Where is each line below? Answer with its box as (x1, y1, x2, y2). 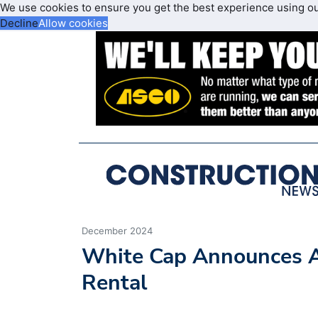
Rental (82, 268, 148, 297)
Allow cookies (38, 16, 108, 30)
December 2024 (82, 224, 153, 236)
